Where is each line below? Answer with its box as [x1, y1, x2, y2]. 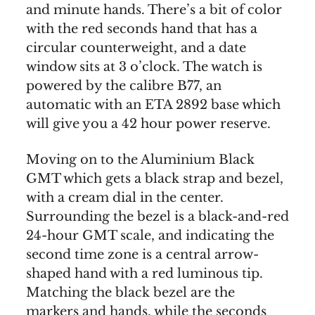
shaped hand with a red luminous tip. [26, 266, 263, 282]
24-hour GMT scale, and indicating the [26, 228, 274, 244]
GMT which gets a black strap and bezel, [26, 171, 283, 187]
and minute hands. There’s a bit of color [26, 2, 282, 18]
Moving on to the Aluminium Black [26, 152, 255, 168]
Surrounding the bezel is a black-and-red [26, 209, 289, 225]
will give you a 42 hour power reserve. [26, 116, 271, 132]
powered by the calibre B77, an [26, 78, 221, 94]
